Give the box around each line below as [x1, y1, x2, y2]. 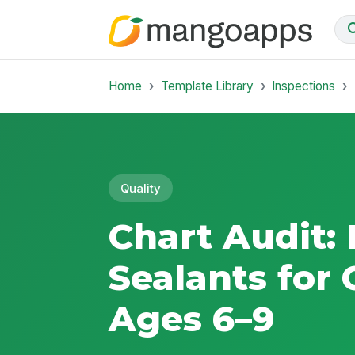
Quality [120, 181, 162, 196]
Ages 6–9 [109, 297, 276, 341]
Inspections [272, 78, 336, 94]
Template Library [160, 78, 254, 94]
